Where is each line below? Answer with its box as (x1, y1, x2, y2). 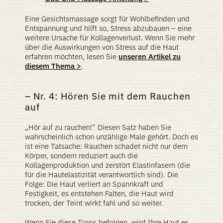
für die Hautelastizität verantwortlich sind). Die (25, 170, 178, 179)
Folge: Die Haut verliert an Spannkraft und (25, 179, 163, 189)
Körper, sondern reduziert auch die (25, 151, 138, 160)
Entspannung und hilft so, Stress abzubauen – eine (25, 23, 192, 33)
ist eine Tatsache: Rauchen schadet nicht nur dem (25, 141, 188, 151)
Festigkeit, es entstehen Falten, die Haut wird (25, 189, 174, 198)
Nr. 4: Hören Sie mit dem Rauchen (33, 90, 191, 102)
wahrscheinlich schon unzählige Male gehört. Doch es (25, 132, 198, 141)
